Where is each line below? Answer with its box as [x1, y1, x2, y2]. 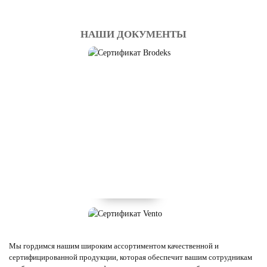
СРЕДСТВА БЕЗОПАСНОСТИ [123, 54, 241, 63]
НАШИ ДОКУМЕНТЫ [80, 29, 187, 40]
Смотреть [123, 66, 157, 74]
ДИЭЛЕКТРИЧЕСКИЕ [123, 43, 212, 52]
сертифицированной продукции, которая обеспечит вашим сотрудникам [9, 253, 252, 262]
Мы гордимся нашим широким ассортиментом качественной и [9, 241, 219, 250]
